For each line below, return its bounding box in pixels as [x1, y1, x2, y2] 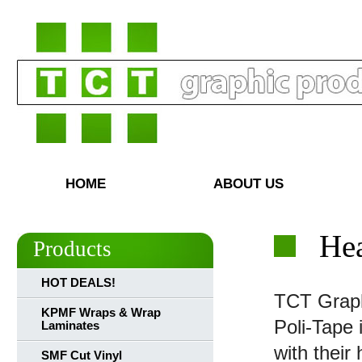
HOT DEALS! [41, 276, 116, 289]
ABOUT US [213, 175, 284, 192]
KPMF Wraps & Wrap [41, 306, 161, 319]
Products [33, 237, 112, 261]
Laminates [41, 319, 99, 332]
